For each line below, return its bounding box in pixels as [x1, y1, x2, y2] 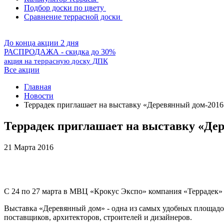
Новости [24, 91, 53, 100]
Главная [24, 82, 51, 91]
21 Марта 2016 [4, 142, 53, 151]
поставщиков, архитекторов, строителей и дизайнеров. [4, 212, 192, 221]
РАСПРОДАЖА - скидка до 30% [4, 47, 115, 56]
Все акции [4, 65, 39, 74]
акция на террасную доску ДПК [4, 57, 108, 65]
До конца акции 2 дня [4, 38, 78, 47]
